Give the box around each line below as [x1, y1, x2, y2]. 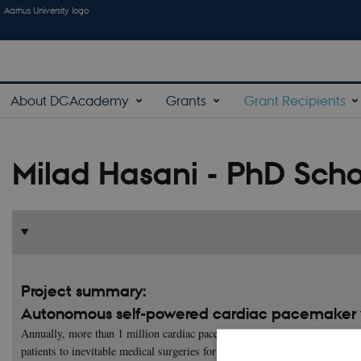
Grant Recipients [243, 91, 346, 109]
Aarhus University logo [4, 3, 89, 16]
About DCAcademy [10, 91, 130, 109]
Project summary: [21, 280, 146, 301]
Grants [166, 91, 207, 109]
